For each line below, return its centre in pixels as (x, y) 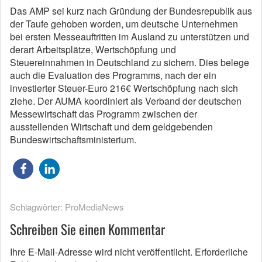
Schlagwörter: (37, 207)
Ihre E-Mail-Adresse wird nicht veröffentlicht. (101, 252)
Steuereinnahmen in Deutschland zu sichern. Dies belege (130, 63)
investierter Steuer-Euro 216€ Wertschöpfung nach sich (124, 88)
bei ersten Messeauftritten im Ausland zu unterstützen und (130, 37)
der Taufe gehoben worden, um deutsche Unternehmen (124, 24)
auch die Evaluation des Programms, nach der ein (113, 75)
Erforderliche (221, 252)
